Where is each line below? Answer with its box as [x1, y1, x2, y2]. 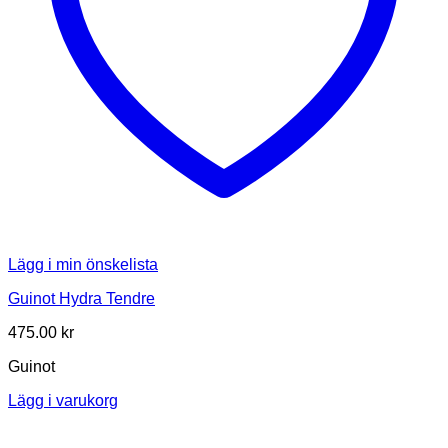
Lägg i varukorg [8, 391, 118, 409]
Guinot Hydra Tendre [8, 289, 155, 307]
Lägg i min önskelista [8, 255, 158, 273]
